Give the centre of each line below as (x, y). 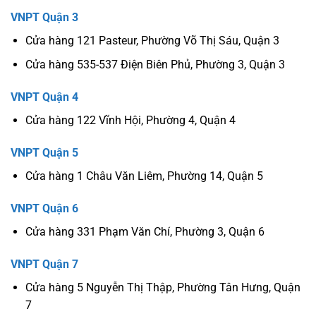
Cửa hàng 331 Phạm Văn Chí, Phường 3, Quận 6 (145, 231)
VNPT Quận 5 (44, 153)
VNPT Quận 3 (44, 17)
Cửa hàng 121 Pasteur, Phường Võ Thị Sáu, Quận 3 (152, 40)
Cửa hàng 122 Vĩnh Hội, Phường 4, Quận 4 (130, 121)
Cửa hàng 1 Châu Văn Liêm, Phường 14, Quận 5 (144, 176)
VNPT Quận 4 (44, 97)
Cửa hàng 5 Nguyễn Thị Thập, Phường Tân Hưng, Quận (163, 287)
